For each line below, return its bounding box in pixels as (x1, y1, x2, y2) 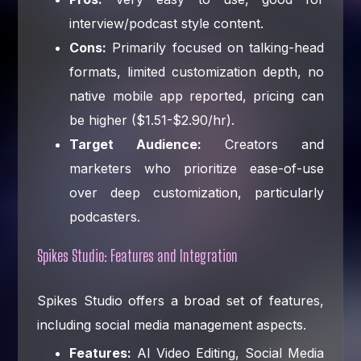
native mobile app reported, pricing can (69, 87, 324, 104)
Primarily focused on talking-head (106, 39, 324, 56)
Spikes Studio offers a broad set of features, (37, 292, 324, 309)
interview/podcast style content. (69, 15, 264, 31)
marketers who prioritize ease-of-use (69, 160, 324, 176)
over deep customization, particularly (69, 184, 324, 201)
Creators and (201, 135, 324, 152)
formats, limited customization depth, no (69, 63, 324, 80)
